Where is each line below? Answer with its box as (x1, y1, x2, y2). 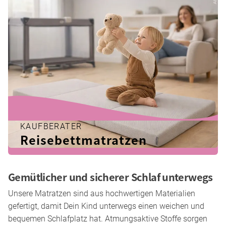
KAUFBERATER (20, 122, 82, 132)
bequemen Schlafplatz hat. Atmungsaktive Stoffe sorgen (8, 214, 207, 224)
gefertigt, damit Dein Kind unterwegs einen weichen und (8, 201, 204, 211)
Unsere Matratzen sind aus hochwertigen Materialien (8, 189, 195, 199)
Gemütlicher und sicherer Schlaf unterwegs (8, 169, 213, 185)
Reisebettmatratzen (20, 131, 147, 149)
